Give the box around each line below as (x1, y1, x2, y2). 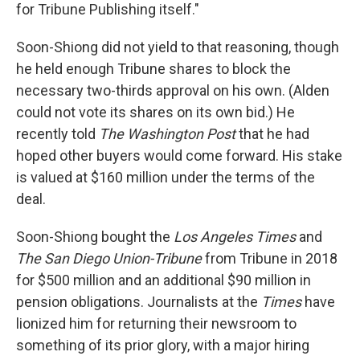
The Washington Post (99, 125, 235, 142)
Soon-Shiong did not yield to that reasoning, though (16, 39, 339, 55)
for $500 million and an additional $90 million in (16, 272, 311, 288)
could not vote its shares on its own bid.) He (16, 104, 295, 121)
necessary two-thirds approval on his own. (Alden (16, 82, 329, 99)
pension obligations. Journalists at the (16, 293, 261, 310)
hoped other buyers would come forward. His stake (16, 147, 342, 164)
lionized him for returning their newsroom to (16, 315, 297, 332)
